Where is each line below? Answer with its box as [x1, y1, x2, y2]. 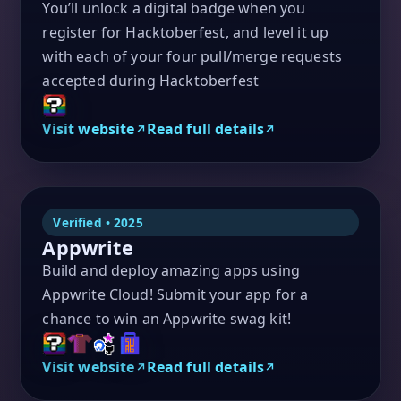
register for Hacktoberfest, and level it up [42, 21, 329, 42]
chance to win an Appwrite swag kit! [42, 308, 292, 328]
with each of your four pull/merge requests [42, 46, 343, 66]
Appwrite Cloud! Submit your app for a [42, 284, 309, 304]
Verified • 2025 [53, 213, 143, 231]
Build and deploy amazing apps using [42, 260, 301, 280]
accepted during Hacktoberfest [42, 70, 260, 90]
